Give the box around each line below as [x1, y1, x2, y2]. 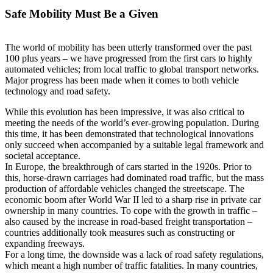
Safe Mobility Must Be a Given [5, 7, 158, 20]
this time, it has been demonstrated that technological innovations [5, 128, 253, 139]
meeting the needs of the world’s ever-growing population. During [5, 117, 259, 128]
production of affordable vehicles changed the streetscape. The [5, 183, 244, 194]
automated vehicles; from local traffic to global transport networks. [5, 63, 259, 74]
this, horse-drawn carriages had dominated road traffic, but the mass [5, 172, 264, 183]
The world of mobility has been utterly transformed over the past [5, 41, 252, 52]
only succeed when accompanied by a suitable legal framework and [5, 139, 264, 150]
